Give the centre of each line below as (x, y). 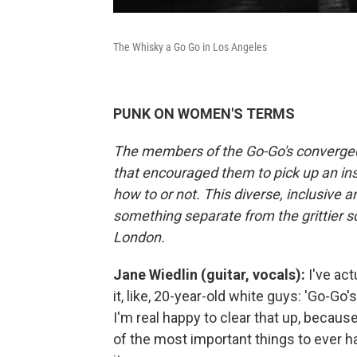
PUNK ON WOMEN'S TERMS (204, 113)
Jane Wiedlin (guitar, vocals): (209, 274)
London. (139, 237)
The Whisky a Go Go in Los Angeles (190, 47)
